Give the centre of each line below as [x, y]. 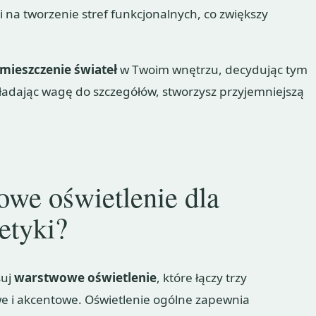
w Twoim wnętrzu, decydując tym [213, 69]
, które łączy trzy [202, 277]
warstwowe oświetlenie [86, 277]
